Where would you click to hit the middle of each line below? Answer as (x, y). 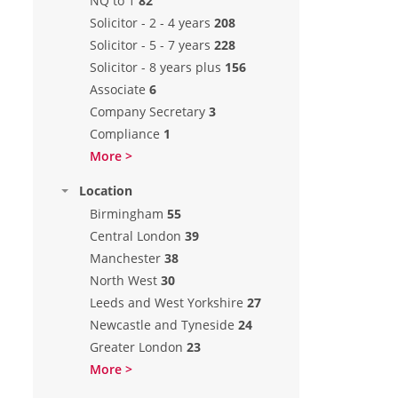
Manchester (125, 258)
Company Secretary (147, 111)
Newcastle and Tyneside (162, 325)
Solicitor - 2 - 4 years (150, 23)
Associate (118, 89)
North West (123, 280)
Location (106, 191)
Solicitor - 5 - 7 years (150, 45)
